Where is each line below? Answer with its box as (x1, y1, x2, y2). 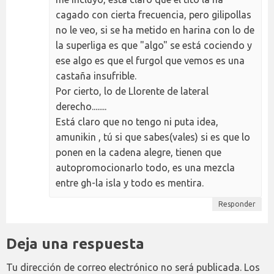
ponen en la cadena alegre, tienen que (56, 147, 221, 158)
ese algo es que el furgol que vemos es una (56, 55, 245, 67)
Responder (218, 200, 256, 209)
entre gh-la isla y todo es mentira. (56, 177, 204, 189)
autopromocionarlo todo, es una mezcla (56, 162, 235, 174)
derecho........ (56, 101, 106, 113)
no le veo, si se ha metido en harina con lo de (56, 24, 254, 36)
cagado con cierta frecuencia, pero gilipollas (56, 9, 251, 21)
